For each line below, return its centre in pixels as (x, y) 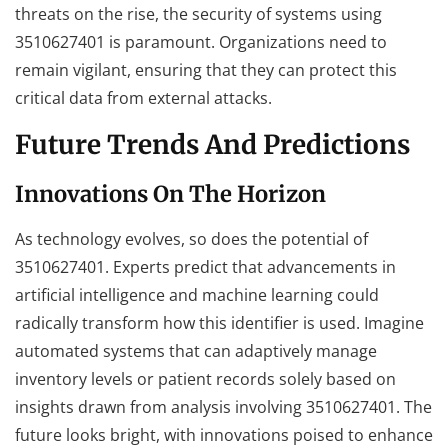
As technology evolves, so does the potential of (191, 238)
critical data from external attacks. (143, 98)
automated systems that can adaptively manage (196, 350)
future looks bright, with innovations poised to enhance (224, 434)
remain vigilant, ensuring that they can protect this (206, 70)
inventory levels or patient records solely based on (205, 378)
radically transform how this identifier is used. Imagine (219, 322)
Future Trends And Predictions (212, 144)
